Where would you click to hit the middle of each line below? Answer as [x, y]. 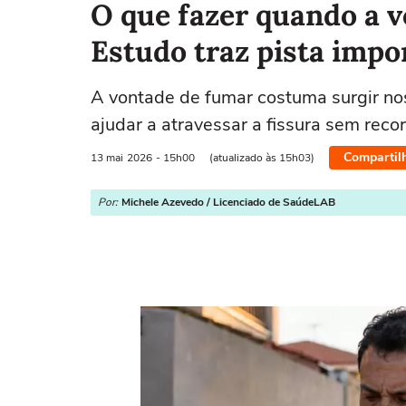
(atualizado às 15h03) [262, 157]
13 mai [107, 157]
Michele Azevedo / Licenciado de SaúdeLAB [228, 202]
